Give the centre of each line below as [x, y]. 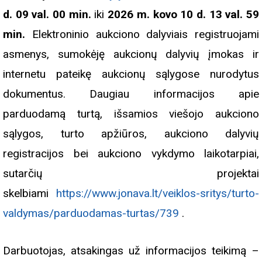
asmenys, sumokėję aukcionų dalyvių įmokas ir [131, 54]
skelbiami [30, 194]
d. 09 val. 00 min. [47, 15]
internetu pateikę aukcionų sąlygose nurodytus [131, 74]
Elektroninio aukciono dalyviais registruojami [145, 35]
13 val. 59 [234, 15]
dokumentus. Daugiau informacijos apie [131, 94]
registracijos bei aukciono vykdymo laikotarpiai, [131, 154]
